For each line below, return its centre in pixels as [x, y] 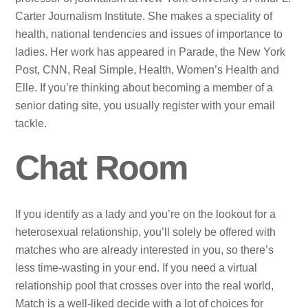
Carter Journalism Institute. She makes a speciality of [144, 16]
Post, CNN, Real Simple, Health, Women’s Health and [147, 70]
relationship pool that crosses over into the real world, [145, 286]
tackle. [31, 124]
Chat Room [101, 168]
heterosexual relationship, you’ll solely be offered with [146, 232]
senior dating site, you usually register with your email [145, 106]
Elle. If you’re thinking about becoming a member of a [144, 88]
